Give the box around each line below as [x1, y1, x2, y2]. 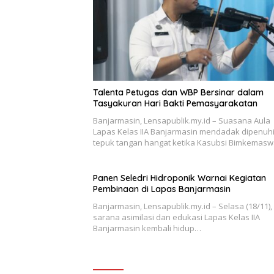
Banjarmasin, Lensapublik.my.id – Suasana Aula [93, 115, 270, 127]
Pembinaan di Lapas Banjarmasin [93, 183, 231, 195]
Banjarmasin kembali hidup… [93, 223, 201, 234]
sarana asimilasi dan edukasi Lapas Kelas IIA [93, 212, 260, 223]
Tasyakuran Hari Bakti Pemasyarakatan [93, 98, 257, 109]
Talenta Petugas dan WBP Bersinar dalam [93, 87, 264, 98]
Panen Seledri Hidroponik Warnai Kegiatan [93, 172, 266, 184]
